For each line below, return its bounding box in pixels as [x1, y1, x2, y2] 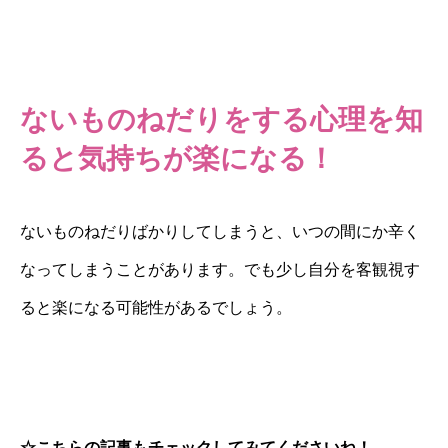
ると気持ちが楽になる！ [20, 143, 335, 174]
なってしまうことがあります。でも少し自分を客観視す [20, 261, 420, 278]
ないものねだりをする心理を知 [20, 104, 423, 135]
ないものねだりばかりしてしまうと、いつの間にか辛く [20, 223, 420, 240]
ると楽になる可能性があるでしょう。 [20, 299, 292, 316]
